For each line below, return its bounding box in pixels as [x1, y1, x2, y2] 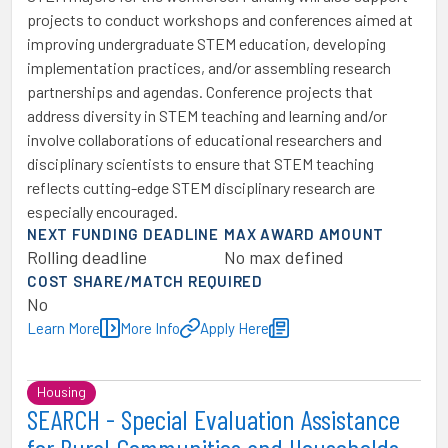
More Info [120, 319, 180, 337]
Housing [37, 383, 86, 400]
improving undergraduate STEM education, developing [27, 34, 386, 53]
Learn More [27, 319, 100, 337]
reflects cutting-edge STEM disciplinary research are [27, 178, 375, 197]
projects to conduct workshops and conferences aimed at [27, 10, 413, 29]
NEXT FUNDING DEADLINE [27, 225, 219, 243]
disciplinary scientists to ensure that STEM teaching [27, 154, 374, 173]
